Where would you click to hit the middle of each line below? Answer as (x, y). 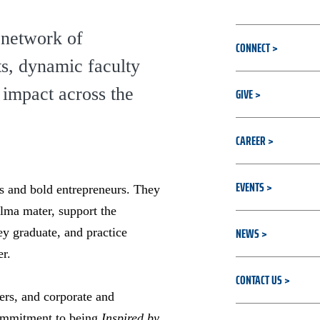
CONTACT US (260, 280)
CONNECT (254, 48)
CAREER (251, 141)
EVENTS (250, 187)
